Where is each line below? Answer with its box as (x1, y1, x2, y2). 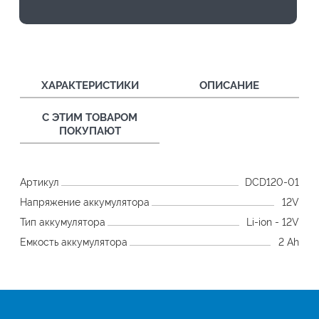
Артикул (20, 176, 59, 188)
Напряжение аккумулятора (20, 196, 150, 208)
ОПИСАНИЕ (199, 78, 259, 92)
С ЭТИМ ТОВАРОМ (42, 110, 137, 124)
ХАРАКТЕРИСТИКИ (41, 78, 139, 92)
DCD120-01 (245, 176, 299, 188)
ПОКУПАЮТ (58, 124, 121, 137)
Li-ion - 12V (246, 216, 299, 228)
